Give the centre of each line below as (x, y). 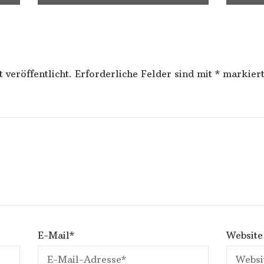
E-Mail (54, 235)
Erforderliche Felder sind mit (145, 73)
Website (245, 235)
